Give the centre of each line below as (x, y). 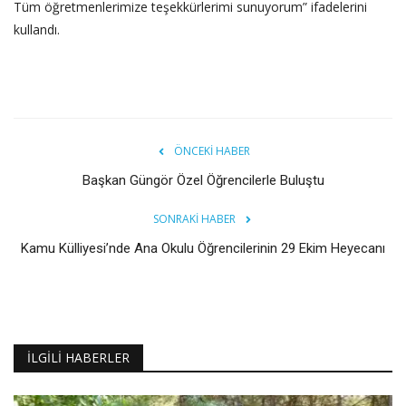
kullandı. (37, 30)
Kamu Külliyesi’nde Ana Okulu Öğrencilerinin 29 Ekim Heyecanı (203, 249)
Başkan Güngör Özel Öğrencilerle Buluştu (203, 181)
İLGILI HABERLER (78, 358)
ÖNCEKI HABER (212, 151)
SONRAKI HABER (194, 219)
